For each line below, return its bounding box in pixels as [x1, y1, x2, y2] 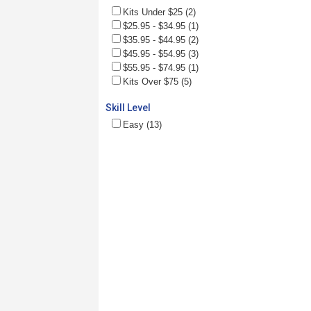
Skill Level [106, 101, 151, 113]
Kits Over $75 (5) [123, 76, 192, 87]
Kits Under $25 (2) [123, 6, 196, 17]
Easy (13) [123, 119, 162, 130]
